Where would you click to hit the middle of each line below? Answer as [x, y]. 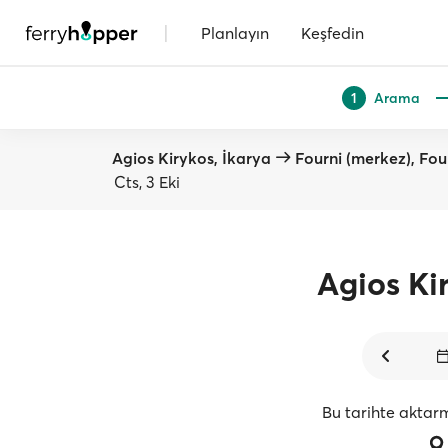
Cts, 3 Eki [147, 182]
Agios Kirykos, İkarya [191, 158]
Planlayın [235, 32]
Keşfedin [332, 32]
